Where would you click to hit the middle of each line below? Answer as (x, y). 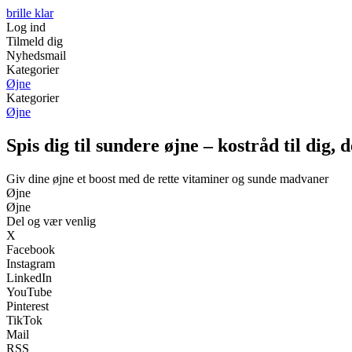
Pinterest (27, 306)
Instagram (31, 263)
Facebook (31, 249)
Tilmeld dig (35, 41)
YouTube (29, 291)
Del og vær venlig (51, 221)
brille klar (30, 13)
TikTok (24, 320)
